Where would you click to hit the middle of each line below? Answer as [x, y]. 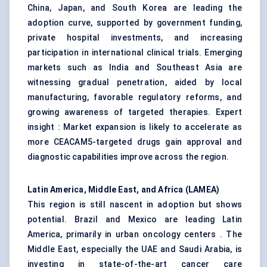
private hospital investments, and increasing [135, 38]
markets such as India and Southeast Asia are [135, 68]
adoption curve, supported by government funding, [135, 23]
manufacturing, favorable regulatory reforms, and [135, 97]
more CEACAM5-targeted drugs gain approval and [135, 142]
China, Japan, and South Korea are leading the [135, 8]
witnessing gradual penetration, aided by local [135, 83]
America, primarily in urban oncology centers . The [135, 235]
